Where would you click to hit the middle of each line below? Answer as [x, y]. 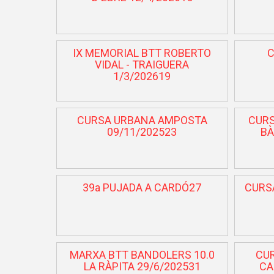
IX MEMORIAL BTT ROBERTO [142, 53]
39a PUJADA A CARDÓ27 [142, 187]
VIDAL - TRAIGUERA [142, 64]
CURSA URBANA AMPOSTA [142, 120]
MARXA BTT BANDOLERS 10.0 [142, 254]
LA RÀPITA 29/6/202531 [142, 266]
